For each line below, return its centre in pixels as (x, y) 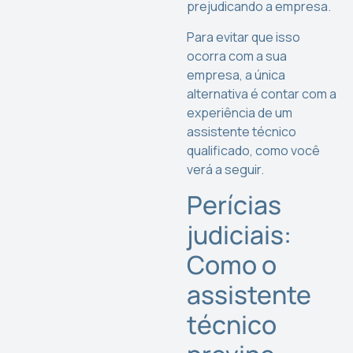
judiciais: (240, 235)
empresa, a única (236, 74)
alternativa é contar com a (262, 93)
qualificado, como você (254, 150)
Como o (232, 265)
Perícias (234, 205)
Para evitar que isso (244, 37)
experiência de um (240, 112)
